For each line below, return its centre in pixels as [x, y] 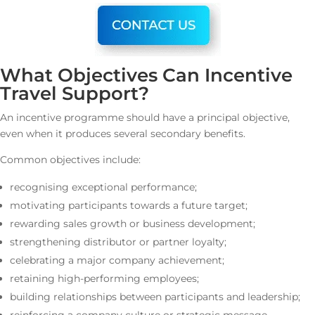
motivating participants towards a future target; [129, 205]
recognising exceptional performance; [103, 187]
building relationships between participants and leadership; [155, 297]
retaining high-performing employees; [104, 278]
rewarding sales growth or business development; [133, 224]
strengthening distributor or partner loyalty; [118, 242]
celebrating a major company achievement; [117, 260]
